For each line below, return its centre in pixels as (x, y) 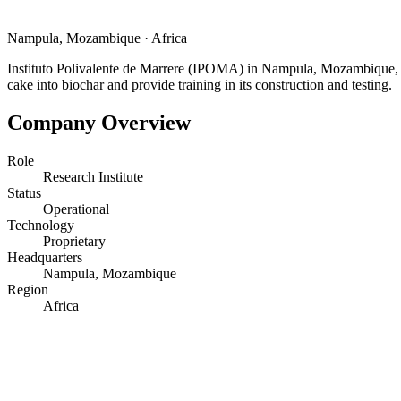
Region (28, 289)
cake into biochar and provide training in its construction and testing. (200, 84)
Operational (76, 209)
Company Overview (99, 122)
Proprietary (74, 241)
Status (24, 192)
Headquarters (45, 257)
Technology (41, 225)
